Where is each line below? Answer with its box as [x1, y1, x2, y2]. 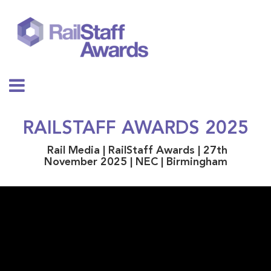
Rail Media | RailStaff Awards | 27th [44, 145, 227, 156]
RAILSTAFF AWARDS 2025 [22, 120, 249, 138]
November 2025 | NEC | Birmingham [44, 157, 227, 168]
